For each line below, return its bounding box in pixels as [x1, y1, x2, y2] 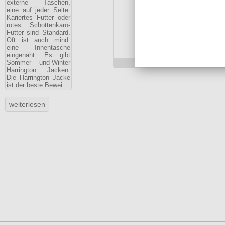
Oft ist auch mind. [7, 36, 70, 44]
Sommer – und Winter [7, 59, 70, 66]
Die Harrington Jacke [7, 74, 70, 81]
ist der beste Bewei [7, 81, 62, 89]
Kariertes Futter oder [7, 14, 70, 21]
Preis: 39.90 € [151, 58, 202, 67]
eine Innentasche [7, 44, 70, 51]
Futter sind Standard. [7, 29, 70, 36]
